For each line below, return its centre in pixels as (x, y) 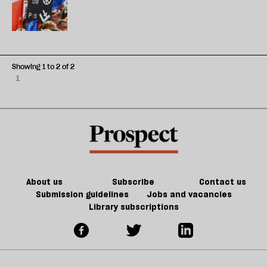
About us (45, 181)
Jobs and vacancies (189, 194)
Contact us (222, 181)
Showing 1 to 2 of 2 (43, 66)
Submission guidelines (82, 194)
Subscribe (133, 181)
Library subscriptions (133, 207)
